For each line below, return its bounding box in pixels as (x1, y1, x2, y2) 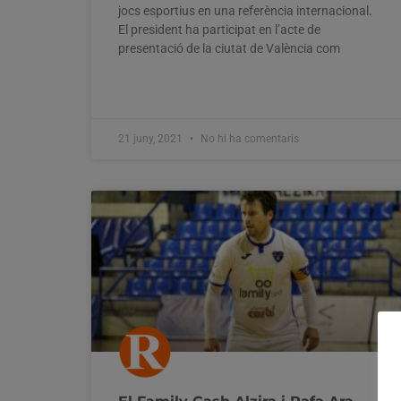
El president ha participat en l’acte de (118, 21, 320, 37)
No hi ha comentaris (198, 132, 299, 145)
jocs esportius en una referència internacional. (118, 3, 375, 18)
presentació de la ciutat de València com (118, 40, 340, 55)
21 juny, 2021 (118, 132, 185, 145)
